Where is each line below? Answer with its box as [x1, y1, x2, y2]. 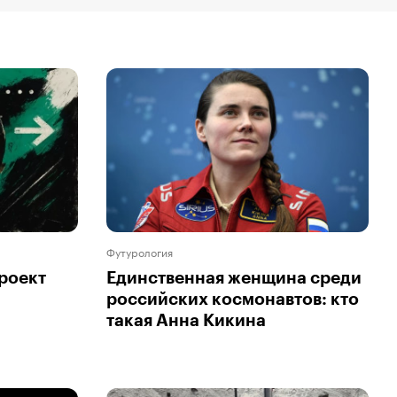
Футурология [106, 242, 173, 260]
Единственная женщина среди [106, 269, 362, 286]
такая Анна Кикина [106, 311, 266, 329]
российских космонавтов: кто [106, 290, 359, 307]
